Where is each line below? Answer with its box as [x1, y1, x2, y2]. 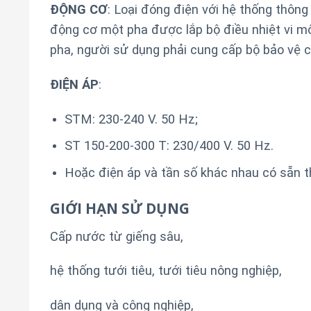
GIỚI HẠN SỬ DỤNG [50, 198, 190, 218]
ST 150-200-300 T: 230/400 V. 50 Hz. [64, 138, 274, 153]
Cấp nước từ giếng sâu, [50, 228, 183, 244]
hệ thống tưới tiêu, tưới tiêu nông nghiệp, [50, 263, 282, 278]
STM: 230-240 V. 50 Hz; [64, 111, 198, 126]
